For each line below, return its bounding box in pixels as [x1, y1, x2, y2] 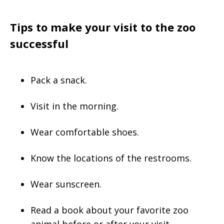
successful [10, 36, 68, 51]
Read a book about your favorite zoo [30, 204, 188, 216]
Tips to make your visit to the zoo [10, 19, 195, 35]
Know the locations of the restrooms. [30, 152, 191, 164]
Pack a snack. [30, 74, 87, 86]
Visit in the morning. [30, 100, 118, 112]
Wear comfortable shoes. [30, 126, 139, 138]
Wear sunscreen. [30, 178, 101, 190]
